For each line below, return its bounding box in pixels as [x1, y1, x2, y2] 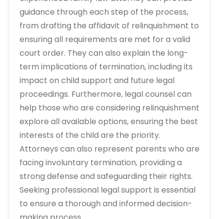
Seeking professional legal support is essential [20, 184, 196, 196]
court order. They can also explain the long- [20, 47, 188, 59]
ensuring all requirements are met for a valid [20, 34, 190, 45]
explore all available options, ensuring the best [20, 116, 198, 127]
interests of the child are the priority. [20, 130, 160, 141]
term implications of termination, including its [20, 61, 193, 72]
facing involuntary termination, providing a [20, 157, 182, 168]
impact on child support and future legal [20, 75, 175, 86]
